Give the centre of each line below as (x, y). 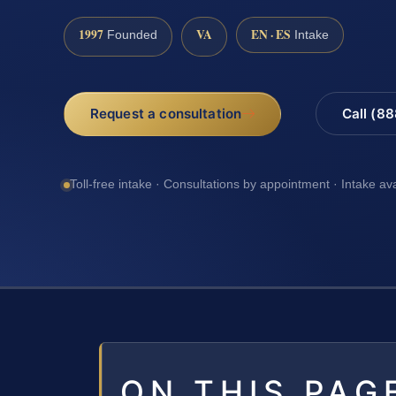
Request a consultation (166, 113)
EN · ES (271, 34)
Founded (130, 34)
